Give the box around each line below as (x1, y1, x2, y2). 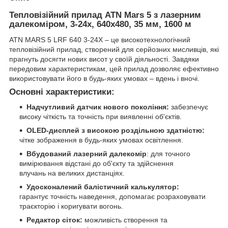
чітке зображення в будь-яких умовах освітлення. (19, 136, 183, 145)
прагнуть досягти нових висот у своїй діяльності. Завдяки (9, 54, 199, 63)
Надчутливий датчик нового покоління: (26, 103, 169, 111)
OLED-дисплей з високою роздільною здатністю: (26, 126, 205, 135)
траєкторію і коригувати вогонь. (19, 202, 123, 211)
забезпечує (169, 103, 208, 111)
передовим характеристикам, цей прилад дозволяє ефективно (9, 64, 219, 73)
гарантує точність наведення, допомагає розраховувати (19, 192, 206, 201)
